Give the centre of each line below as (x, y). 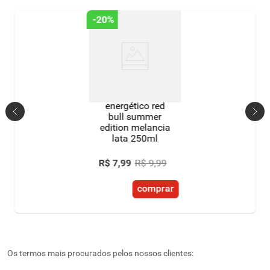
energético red (135, 106)
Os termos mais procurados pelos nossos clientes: (100, 253)
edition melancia (135, 127)
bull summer (135, 117)
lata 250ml (135, 138)
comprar (155, 189)
